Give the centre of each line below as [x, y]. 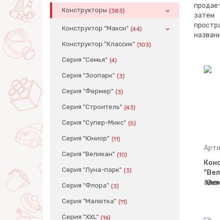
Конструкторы [84, 10]
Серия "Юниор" [86, 138]
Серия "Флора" [85, 186]
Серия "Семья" [85, 60]
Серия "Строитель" [92, 107]
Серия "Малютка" [89, 201]
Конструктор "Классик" [98, 44]
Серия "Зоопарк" [88, 76]
